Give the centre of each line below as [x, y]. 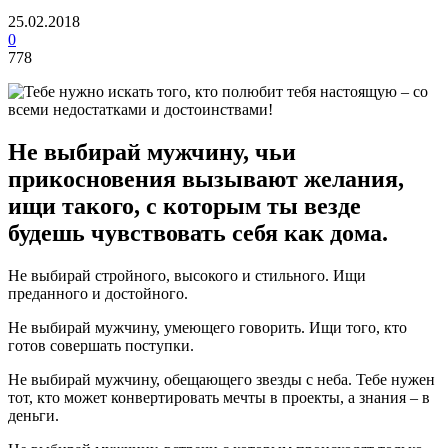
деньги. [33, 415]
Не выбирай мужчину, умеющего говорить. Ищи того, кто [207, 327]
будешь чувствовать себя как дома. [198, 232]
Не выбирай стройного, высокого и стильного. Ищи [187, 275]
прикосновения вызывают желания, [206, 178]
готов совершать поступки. [101, 345]
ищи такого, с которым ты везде [184, 205]
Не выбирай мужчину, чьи [152, 151]
